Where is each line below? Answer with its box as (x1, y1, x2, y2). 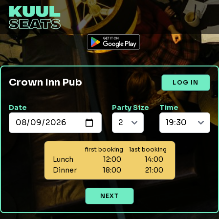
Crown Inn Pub (9, 76, 82, 88)
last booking (129, 146, 167, 153)
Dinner (52, 166, 77, 175)
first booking (85, 146, 123, 153)
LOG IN (173, 79, 199, 86)
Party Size (112, 103, 149, 112)
